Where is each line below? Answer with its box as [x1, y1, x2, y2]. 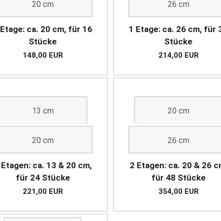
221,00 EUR [22, 187, 63, 196]
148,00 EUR [22, 51, 63, 60]
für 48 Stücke [151, 173, 206, 183]
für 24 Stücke [15, 173, 70, 183]
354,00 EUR [158, 187, 199, 196]
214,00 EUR [158, 51, 199, 60]
